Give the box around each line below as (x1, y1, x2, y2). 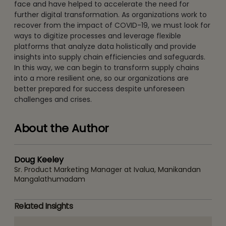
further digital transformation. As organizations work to (14, 9, 207, 20)
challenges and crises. (14, 94, 92, 104)
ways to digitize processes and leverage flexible (14, 30, 181, 41)
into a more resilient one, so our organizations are (14, 73, 189, 83)
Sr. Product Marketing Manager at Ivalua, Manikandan (14, 164, 201, 175)
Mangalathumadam (14, 174, 85, 184)
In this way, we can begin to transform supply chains (14, 62, 199, 73)
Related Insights (14, 200, 73, 212)
